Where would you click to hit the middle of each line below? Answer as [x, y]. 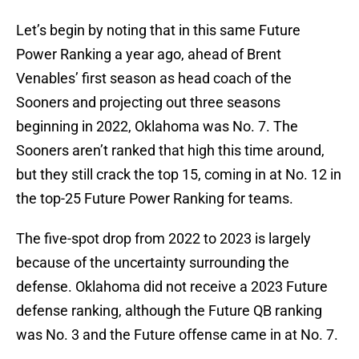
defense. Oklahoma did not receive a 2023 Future [172, 287]
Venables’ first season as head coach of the [154, 79]
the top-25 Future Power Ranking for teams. [155, 199]
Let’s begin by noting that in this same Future [158, 30]
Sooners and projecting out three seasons [148, 103]
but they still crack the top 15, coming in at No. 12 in [179, 175]
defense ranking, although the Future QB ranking [169, 311]
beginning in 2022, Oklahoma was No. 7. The [157, 127]
